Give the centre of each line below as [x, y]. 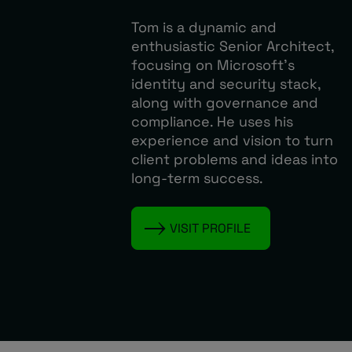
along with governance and [225, 103]
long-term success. [197, 178]
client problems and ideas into [235, 159]
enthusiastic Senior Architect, [233, 46]
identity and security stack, [226, 84]
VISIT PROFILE [210, 228]
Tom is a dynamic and [204, 27]
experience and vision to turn [232, 140]
